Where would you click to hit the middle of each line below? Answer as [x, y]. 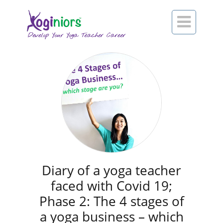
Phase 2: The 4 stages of [111, 201]
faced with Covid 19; [111, 186]
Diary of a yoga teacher [111, 170]
